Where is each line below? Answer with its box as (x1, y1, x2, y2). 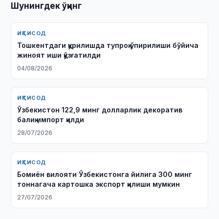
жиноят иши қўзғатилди (17, 51, 101, 59)
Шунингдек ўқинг (11, 1, 82, 11)
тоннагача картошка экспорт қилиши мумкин (17, 180, 180, 188)
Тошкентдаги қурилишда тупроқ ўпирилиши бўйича (17, 41, 199, 49)
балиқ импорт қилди (17, 115, 85, 124)
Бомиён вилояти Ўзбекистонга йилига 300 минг (17, 170, 193, 178)
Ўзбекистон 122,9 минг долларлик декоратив (17, 106, 183, 114)
